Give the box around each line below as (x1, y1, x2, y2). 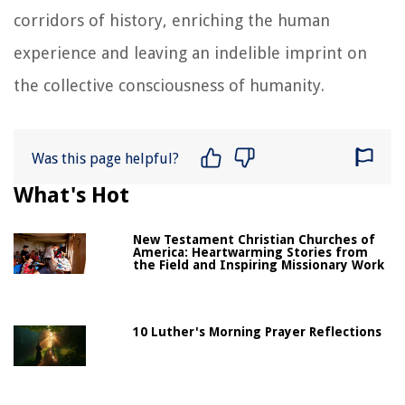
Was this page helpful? (32, 149, 179, 167)
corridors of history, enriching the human (14, 10, 330, 30)
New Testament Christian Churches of (133, 231, 376, 247)
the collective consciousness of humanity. (14, 75, 325, 95)
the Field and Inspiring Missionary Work (133, 257, 385, 272)
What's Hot (14, 182, 129, 208)
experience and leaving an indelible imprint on (14, 42, 367, 62)
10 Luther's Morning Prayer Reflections (133, 324, 382, 339)
